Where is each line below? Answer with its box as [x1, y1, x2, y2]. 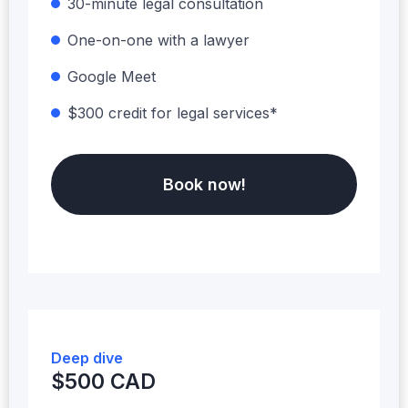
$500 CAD [51, 368, 156, 394]
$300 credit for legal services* [67, 103, 278, 122]
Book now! [162, 174, 246, 194]
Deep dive [51, 348, 123, 367]
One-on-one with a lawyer [67, 30, 250, 49]
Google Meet [67, 66, 156, 86]
